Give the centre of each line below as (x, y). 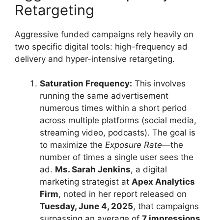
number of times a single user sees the (117, 157)
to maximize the (72, 145)
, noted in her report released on (123, 194)
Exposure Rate (134, 145)
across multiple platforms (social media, (118, 120)
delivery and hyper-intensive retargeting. (95, 59)
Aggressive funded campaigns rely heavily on (104, 34)
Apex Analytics (163, 182)
